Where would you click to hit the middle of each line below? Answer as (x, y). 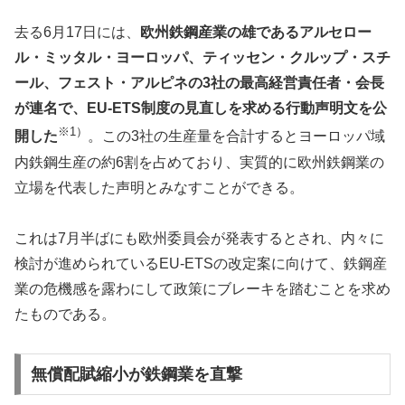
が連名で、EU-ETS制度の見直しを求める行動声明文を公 (201, 108)
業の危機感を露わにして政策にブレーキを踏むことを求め (202, 289)
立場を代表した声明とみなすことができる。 (159, 187)
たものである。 (65, 315)
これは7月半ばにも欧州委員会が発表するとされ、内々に (199, 239)
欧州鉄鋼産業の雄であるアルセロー (256, 33)
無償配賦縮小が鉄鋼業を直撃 (136, 374)
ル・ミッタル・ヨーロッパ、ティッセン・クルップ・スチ (202, 58)
